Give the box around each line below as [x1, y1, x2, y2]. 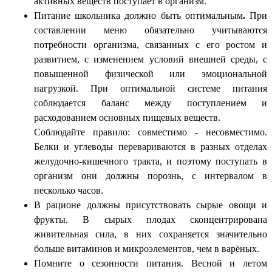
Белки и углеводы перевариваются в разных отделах [34, 141, 267, 152]
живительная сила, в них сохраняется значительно [34, 228, 267, 239]
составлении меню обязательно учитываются [34, 24, 267, 35]
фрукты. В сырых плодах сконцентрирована [34, 214, 267, 225]
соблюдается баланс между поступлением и [34, 97, 267, 108]
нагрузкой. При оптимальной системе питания [34, 83, 267, 93]
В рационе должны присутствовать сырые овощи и [34, 199, 267, 210]
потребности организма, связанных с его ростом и [34, 39, 267, 50]
